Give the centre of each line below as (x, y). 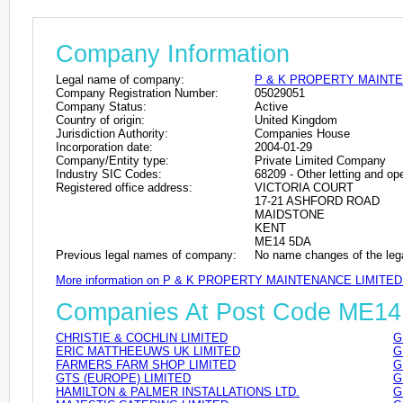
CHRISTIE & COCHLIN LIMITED (142, 338)
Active (271, 106)
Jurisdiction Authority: (112, 133)
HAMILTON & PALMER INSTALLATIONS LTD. (178, 392)
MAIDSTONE (290, 214)
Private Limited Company (320, 160)
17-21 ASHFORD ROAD (317, 201)
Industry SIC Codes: (109, 174)
